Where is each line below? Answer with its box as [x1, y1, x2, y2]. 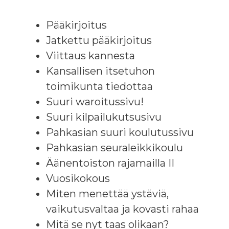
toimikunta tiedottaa [46, 80, 153, 93]
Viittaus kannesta [46, 49, 135, 62]
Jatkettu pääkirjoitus [46, 34, 152, 47]
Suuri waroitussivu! [46, 95, 144, 108]
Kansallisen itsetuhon [46, 64, 155, 77]
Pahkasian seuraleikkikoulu [46, 141, 183, 154]
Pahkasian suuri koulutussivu [46, 126, 194, 139]
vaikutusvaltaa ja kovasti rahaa [46, 202, 199, 215]
